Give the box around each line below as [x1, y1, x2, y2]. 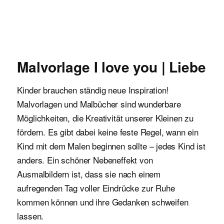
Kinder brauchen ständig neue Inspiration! [17, 83, 169, 96]
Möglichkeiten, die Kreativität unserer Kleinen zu [17, 111, 194, 124]
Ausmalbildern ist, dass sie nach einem [17, 167, 160, 180]
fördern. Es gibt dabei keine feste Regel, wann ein [17, 125, 198, 138]
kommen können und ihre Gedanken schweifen [17, 195, 188, 208]
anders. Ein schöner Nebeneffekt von [17, 153, 153, 166]
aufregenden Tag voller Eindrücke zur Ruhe [17, 181, 175, 194]
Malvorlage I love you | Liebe [17, 56, 206, 77]
